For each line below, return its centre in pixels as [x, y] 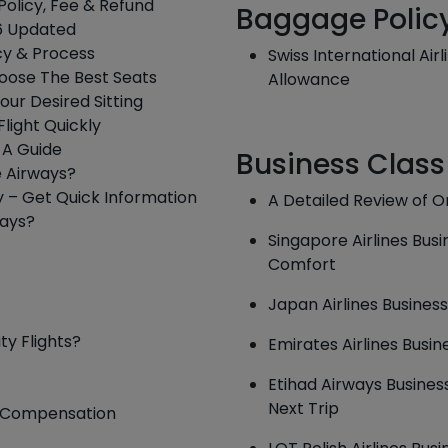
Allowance [309, 79]
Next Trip [303, 408]
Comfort [302, 264]
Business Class [340, 164]
